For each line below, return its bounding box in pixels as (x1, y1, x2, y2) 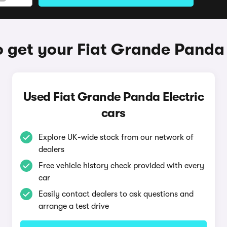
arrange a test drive (38, 202, 109, 211)
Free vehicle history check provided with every (38, 161, 204, 170)
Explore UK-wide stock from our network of (38, 133, 194, 142)
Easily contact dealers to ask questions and (38, 190, 194, 199)
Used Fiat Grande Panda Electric (23, 90, 204, 104)
